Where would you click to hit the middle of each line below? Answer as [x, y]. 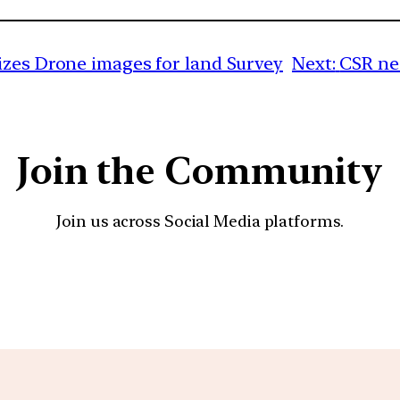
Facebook [269, 282]
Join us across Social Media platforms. [200, 221]
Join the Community [200, 171]
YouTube [219, 282]
